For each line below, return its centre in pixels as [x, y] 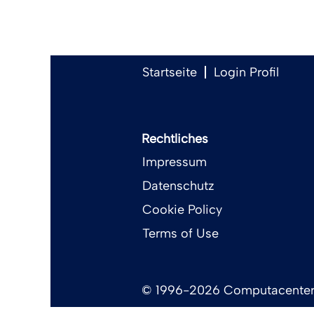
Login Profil [246, 72]
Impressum [175, 162]
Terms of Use [180, 233]
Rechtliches [175, 139]
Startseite [170, 72]
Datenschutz [178, 185]
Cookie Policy [182, 209]
